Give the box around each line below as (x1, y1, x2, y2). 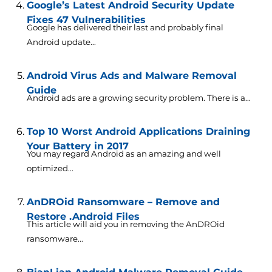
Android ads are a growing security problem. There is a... (26, 93, 251, 103)
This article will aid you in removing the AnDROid (26, 219, 225, 229)
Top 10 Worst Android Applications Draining (26, 126, 250, 138)
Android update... (26, 37, 96, 47)
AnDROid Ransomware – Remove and (26, 196, 220, 208)
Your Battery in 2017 (26, 140, 129, 152)
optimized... (26, 163, 73, 174)
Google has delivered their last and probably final (26, 22, 223, 33)
